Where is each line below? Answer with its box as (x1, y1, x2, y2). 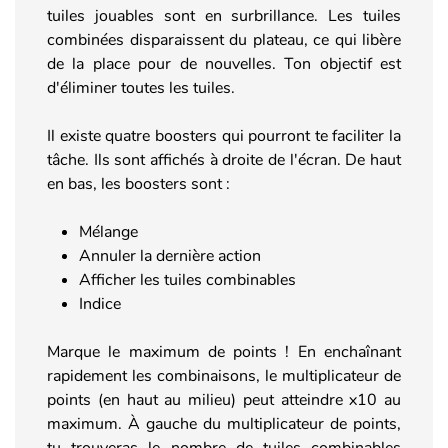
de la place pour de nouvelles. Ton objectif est (47, 52, 401, 75)
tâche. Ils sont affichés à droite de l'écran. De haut (47, 148, 401, 171)
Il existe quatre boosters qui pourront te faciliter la (47, 124, 401, 147)
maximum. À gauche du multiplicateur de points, (47, 412, 401, 435)
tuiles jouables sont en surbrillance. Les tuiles (47, 4, 401, 27)
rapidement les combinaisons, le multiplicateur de (47, 364, 401, 387)
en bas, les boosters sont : (47, 172, 230, 195)
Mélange (79, 220, 138, 243)
